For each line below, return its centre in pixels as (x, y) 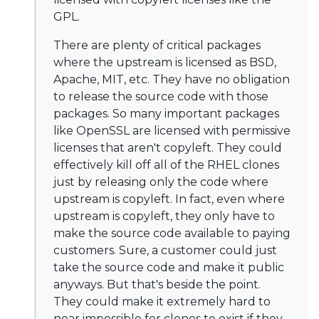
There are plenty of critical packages (157, 45)
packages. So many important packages (166, 114)
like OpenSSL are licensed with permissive (172, 131)
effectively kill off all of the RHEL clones (166, 165)
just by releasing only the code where (161, 182)
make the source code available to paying (172, 233)
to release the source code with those (161, 96)
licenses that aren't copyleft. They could (168, 148)
